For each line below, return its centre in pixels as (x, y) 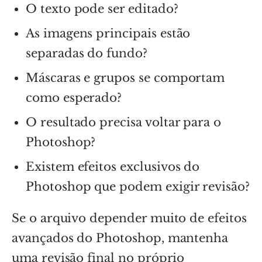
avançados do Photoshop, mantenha (120, 238)
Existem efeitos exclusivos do (113, 166)
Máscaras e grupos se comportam (125, 77)
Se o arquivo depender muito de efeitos (129, 218)
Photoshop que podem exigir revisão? (138, 186)
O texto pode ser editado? (102, 8)
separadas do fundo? (87, 53)
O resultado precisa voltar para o (124, 122)
